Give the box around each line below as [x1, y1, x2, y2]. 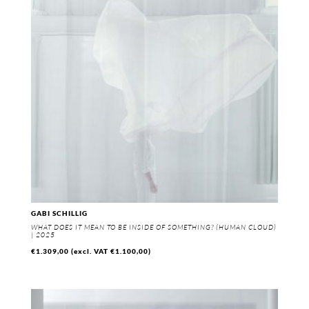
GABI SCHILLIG [30, 209, 88, 218]
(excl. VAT [70, 247, 110, 256]
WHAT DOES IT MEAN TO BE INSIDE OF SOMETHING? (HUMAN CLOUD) [30, 223, 277, 232]
